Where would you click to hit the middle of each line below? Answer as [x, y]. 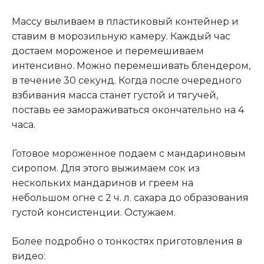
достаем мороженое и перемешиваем [108, 51]
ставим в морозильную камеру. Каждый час [121, 36]
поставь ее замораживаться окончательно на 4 [128, 110]
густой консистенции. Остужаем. [94, 212]
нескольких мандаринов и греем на [103, 183]
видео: [29, 256]
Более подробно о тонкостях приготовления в [127, 241]
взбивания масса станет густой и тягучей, [115, 95]
